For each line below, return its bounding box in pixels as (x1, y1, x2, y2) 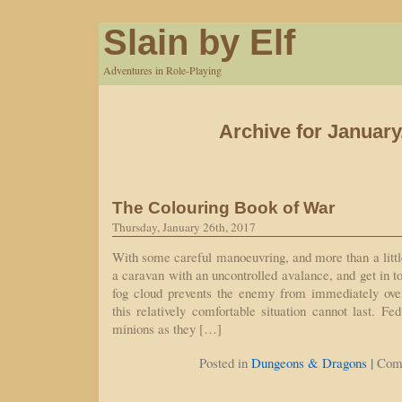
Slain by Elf (103, 22, 295, 62)
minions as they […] (112, 319, 222, 337)
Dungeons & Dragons (250, 354, 367, 371)
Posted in (198, 354, 251, 371)
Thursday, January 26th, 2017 (112, 219, 256, 235)
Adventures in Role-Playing (103, 63, 222, 77)
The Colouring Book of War (112, 197, 335, 217)
